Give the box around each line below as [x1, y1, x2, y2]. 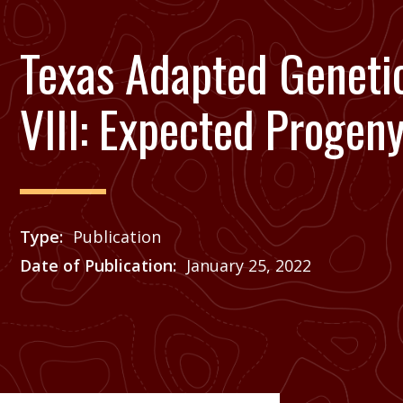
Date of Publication [20, 255, 173, 276]
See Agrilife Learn [71, 283, 207, 305]
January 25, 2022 [186, 255, 311, 276]
